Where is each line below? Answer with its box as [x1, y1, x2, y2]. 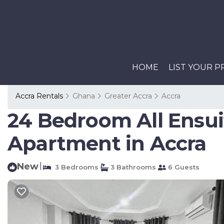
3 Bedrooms [51, 163, 98, 171]
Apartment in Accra [7, 131, 206, 155]
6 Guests [166, 163, 199, 171]
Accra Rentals [15, 91, 65, 100]
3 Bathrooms [108, 163, 156, 171]
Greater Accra [104, 91, 152, 100]
